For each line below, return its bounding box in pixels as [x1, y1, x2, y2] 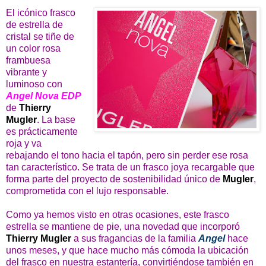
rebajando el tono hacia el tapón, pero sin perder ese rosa [6, 150, 248, 160]
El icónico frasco [6, 7, 75, 18]
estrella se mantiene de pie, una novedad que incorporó [6, 221, 240, 232]
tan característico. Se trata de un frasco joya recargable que [6, 161, 255, 172]
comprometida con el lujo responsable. [6, 185, 169, 196]
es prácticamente [6, 126, 78, 137]
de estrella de [6, 19, 63, 30]
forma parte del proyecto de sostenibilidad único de [6, 173, 223, 184]
